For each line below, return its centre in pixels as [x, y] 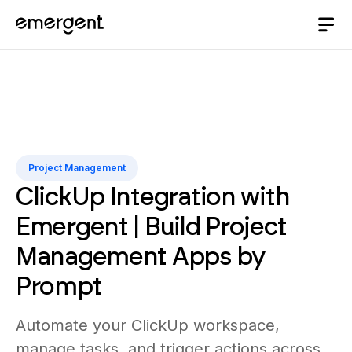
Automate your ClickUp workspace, [148, 325]
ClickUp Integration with [153, 196]
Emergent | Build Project [151, 226]
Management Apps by [141, 256]
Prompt [59, 286]
